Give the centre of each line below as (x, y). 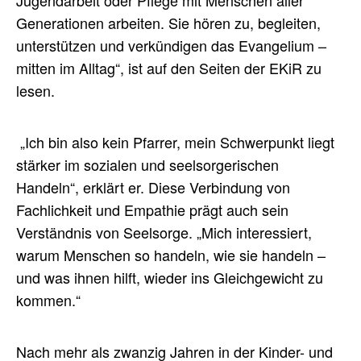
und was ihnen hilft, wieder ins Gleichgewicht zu (170, 278)
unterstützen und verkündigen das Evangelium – (171, 46)
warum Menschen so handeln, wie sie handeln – (171, 255)
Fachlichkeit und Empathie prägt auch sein (152, 210)
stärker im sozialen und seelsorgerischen (147, 165)
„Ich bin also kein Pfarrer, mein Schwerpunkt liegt (175, 142)
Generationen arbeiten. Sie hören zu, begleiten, (168, 23)
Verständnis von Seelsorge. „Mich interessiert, (164, 232)
